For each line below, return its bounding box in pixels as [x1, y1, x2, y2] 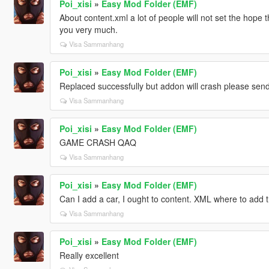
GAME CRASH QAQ [59, 136, 136, 148]
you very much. [59, 23, 118, 35]
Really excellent [59, 249, 119, 261]
